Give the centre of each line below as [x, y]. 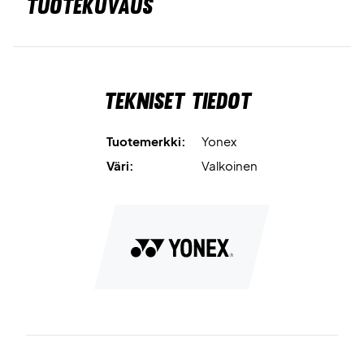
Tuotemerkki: [146, 141]
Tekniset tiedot [178, 101]
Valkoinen [230, 165]
